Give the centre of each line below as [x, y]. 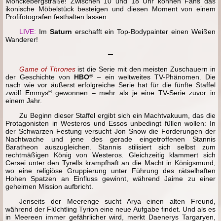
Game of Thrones [47, 69]
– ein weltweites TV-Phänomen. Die [154, 77]
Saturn [61, 32]
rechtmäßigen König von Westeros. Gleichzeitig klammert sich [110, 155]
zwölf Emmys [27, 93]
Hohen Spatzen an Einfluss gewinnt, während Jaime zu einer [110, 179]
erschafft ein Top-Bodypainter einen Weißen [144, 32]
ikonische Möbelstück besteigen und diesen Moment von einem [110, 9]
